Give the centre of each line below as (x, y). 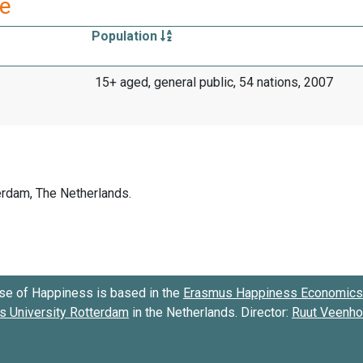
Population (126, 36)
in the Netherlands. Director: (210, 313)
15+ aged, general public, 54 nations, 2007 (214, 82)
